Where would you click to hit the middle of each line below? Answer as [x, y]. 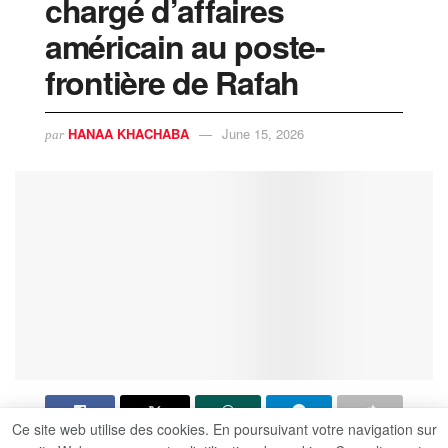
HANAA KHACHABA [128, 134]
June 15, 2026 [263, 134]
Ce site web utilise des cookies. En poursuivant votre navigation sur [224, 429]
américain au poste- [185, 45]
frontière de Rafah [172, 81]
